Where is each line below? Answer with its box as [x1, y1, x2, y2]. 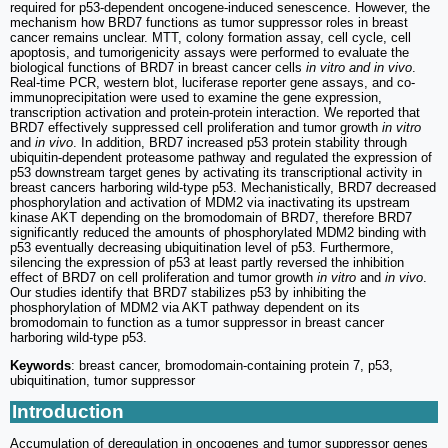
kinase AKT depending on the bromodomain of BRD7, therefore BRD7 [10, 210, 412, 226]
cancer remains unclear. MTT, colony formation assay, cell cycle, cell [10, 30, 411, 46]
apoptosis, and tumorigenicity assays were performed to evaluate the [10, 45, 409, 61]
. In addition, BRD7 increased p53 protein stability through [73, 135, 407, 151]
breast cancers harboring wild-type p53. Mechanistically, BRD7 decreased [10, 180, 436, 196]
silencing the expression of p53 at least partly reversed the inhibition [10, 255, 404, 271]
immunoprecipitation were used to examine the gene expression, [10, 90, 382, 106]
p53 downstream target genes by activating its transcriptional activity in [10, 165, 422, 181]
